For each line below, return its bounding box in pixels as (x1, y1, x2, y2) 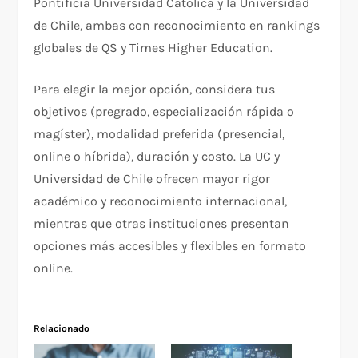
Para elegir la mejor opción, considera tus (34, 82, 276, 97)
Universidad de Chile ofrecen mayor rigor (34, 171, 271, 187)
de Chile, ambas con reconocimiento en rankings (34, 18, 320, 34)
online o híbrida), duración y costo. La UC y (34, 149, 280, 165)
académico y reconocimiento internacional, (34, 193, 288, 209)
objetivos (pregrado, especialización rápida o (34, 104, 295, 120)
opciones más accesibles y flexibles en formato (34, 238, 307, 254)
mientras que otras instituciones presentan (34, 216, 290, 232)
